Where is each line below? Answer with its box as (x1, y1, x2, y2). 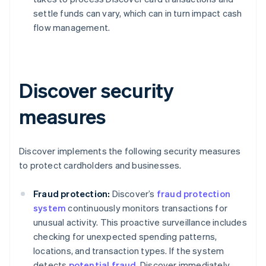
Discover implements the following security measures (19, 145, 241, 157)
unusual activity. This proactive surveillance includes (33, 216, 247, 229)
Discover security (19, 77, 175, 103)
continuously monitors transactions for (66, 202, 228, 214)
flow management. (33, 21, 110, 34)
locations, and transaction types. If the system (33, 245, 224, 257)
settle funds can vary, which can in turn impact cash (33, 7, 242, 20)
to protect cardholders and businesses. (19, 159, 182, 172)
